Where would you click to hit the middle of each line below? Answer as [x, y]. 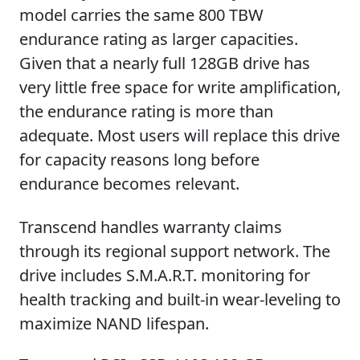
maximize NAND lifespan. [114, 323]
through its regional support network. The [175, 251]
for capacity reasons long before [139, 159]
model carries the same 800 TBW [141, 14]
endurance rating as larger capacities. [159, 39]
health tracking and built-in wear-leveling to [180, 299]
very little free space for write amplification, [180, 87]
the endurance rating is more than [146, 111]
